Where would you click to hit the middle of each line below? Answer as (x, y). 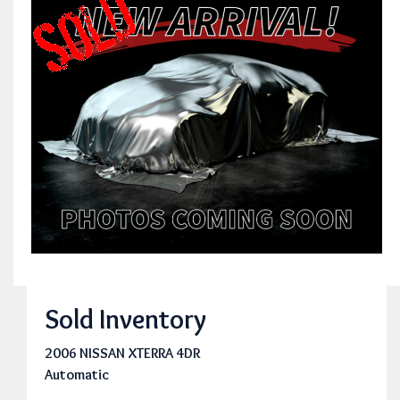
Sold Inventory (125, 319)
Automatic (77, 374)
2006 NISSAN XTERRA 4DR (122, 353)
